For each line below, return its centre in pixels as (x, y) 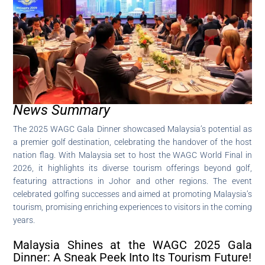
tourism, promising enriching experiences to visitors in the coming (132, 207)
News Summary (62, 110)
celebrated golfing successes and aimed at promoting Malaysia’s (132, 194)
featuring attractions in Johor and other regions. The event (132, 181)
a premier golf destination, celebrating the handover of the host (132, 142)
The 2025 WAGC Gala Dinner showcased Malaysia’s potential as (132, 129)
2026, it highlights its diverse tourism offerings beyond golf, (132, 168)
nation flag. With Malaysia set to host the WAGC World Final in (132, 155)
